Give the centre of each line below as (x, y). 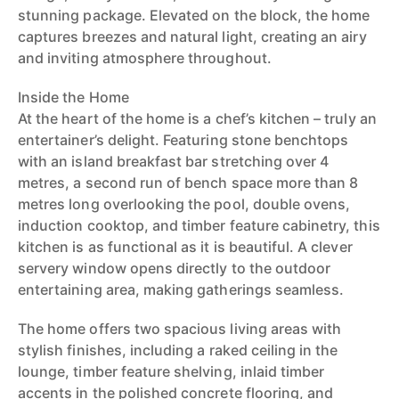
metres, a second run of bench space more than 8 (188, 183)
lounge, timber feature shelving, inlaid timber (171, 371)
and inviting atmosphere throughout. (145, 58)
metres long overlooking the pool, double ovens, (184, 204)
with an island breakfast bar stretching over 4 (174, 161)
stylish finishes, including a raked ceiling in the (178, 350)
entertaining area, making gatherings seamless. (181, 289)
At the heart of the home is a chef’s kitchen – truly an (197, 118)
